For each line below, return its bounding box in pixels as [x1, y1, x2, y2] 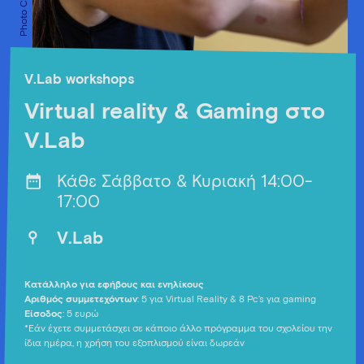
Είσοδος [24, 310, 63, 319]
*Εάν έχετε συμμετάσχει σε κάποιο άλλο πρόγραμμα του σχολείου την [24, 324, 332, 334]
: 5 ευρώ [63, 310, 98, 319]
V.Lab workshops [24, 73, 134, 87]
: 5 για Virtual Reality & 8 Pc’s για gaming [137, 295, 316, 305]
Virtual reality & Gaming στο [24, 101, 325, 123]
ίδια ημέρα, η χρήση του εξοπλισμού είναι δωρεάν [24, 339, 245, 349]
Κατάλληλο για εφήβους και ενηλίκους [24, 280, 204, 290]
